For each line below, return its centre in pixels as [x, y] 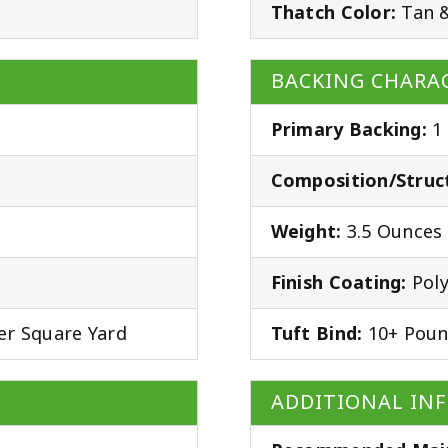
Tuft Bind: [316, 334]
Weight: [306, 232]
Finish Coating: [338, 283]
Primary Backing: [348, 130]
